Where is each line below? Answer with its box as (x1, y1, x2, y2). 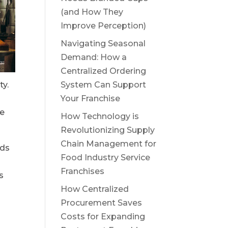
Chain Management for (61, 138, 157, 149)
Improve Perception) (61, 20, 147, 31)
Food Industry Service (61, 152, 151, 162)
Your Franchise (61, 93, 121, 103)
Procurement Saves (61, 197, 142, 208)
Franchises (61, 166, 105, 176)
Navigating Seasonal (61, 38, 146, 48)
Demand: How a (61, 52, 127, 62)
